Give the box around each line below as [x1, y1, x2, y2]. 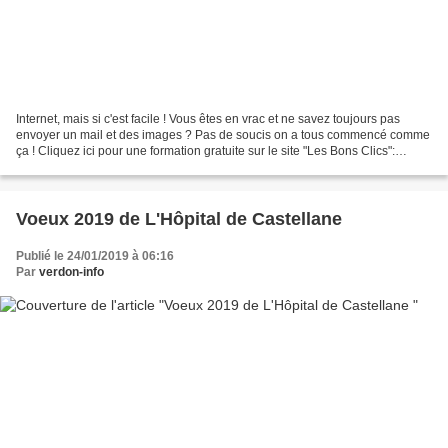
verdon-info [39, 265, 104, 280]
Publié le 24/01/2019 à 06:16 [16, 249, 174, 264]
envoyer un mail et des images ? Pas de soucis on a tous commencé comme [16, 128, 430, 143]
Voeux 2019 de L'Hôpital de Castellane [16, 209, 342, 230]
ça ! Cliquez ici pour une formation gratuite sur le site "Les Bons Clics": [16, 144, 395, 159]
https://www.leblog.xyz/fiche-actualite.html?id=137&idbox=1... [16, 160, 346, 175]
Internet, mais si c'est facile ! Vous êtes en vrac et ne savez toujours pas [16, 112, 400, 127]
